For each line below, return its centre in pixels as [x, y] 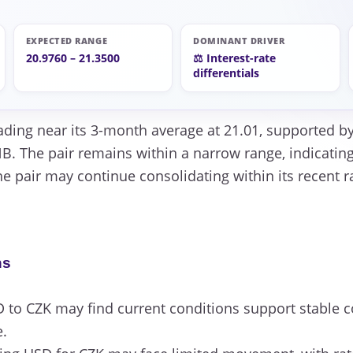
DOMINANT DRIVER [239, 41]
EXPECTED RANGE [67, 41]
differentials [226, 73]
